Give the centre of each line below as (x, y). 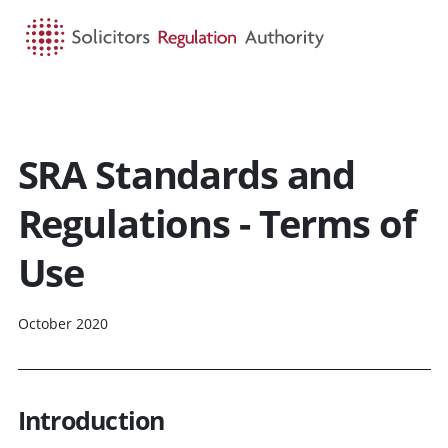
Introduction (91, 419)
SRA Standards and (186, 173)
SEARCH (239, 106)
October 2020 (62, 323)
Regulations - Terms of (216, 222)
